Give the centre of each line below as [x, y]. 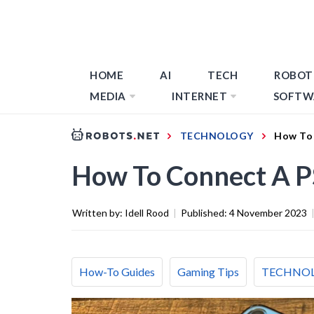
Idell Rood [147, 212]
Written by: [98, 212]
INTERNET [199, 96]
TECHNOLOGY [217, 135]
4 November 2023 [268, 212]
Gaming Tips [208, 271]
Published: [205, 212]
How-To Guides [117, 271]
